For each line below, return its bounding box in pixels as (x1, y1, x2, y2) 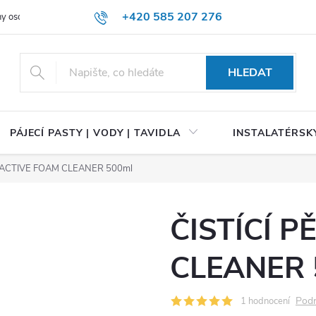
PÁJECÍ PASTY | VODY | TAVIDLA (9, 126, 181, 140)
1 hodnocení (241, 295, 290, 308)
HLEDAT (227, 65, 272, 80)
